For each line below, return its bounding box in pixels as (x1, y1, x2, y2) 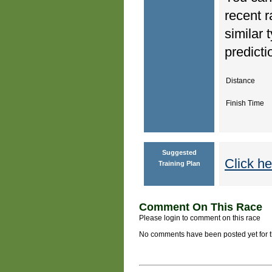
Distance (226, 76, 255, 85)
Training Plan (158, 159, 200, 167)
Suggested (161, 148, 197, 156)
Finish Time (226, 98, 264, 107)
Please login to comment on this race (139, 213, 260, 222)
